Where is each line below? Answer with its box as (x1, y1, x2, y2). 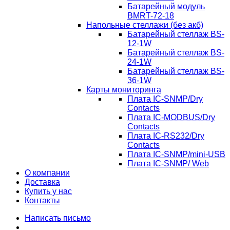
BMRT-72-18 (127, 11, 174, 20)
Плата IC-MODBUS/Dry (127, 112, 215, 122)
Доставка (25, 177, 60, 186)
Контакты (25, 196, 60, 205)
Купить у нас (25, 186, 72, 196)
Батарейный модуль (127, 2, 205, 11)
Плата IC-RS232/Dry (127, 131, 204, 140)
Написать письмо (25, 213, 91, 222)
